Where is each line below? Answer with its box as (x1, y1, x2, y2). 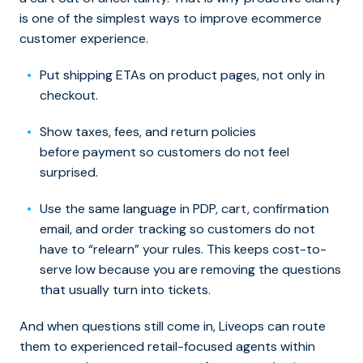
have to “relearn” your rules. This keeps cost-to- (40, 240, 327, 258)
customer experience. (19, 29, 148, 47)
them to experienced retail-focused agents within (19, 337, 315, 355)
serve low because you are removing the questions (40, 260, 341, 278)
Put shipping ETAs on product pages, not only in (40, 66, 325, 83)
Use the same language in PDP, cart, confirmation (40, 199, 329, 217)
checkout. (40, 86, 98, 104)
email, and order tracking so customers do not (40, 220, 315, 237)
